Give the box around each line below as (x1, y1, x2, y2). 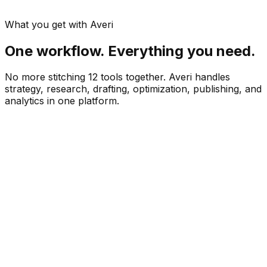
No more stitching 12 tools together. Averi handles (5, 71, 230, 83)
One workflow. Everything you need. (5, 42, 256, 60)
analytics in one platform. (5, 95, 119, 107)
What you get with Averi (5, 18, 113, 30)
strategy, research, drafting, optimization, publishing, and (5, 83, 262, 95)
